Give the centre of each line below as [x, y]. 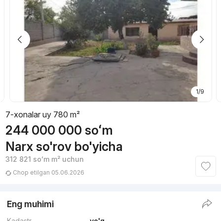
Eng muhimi [30, 204]
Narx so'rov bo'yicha [64, 147]
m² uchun [66, 159]
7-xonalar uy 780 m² [42, 115]
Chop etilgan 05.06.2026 [48, 173]
